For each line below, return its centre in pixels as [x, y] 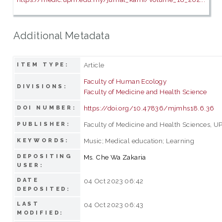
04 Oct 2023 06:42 [113, 181]
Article [94, 65]
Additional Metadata [61, 35]
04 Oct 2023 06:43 [113, 204]
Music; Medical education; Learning [139, 140]
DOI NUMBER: [47, 108]
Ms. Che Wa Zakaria [115, 157]
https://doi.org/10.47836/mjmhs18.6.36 [149, 108]
